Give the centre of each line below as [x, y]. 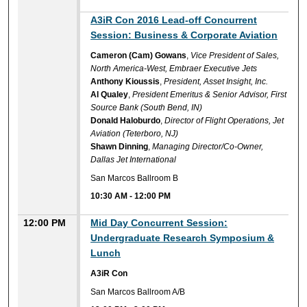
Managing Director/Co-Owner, [208, 147]
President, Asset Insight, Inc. [216, 82]
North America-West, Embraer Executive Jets [174, 69]
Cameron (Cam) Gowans [139, 56]
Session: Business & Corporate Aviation [184, 35]
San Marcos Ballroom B [135, 178]
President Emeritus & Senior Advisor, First [210, 95]
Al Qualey [110, 95]
